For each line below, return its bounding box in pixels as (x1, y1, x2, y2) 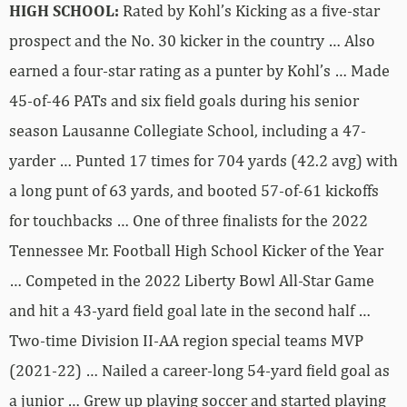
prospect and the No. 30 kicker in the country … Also (9, 31, 375, 51)
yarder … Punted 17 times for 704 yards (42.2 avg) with (9, 151, 398, 171)
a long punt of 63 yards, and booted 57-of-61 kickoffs (9, 181, 379, 201)
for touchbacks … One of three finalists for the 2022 (9, 211, 368, 231)
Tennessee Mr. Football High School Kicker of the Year (9, 241, 383, 261)
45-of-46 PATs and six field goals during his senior (9, 91, 359, 111)
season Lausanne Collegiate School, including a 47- (9, 121, 366, 141)
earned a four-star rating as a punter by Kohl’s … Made (9, 61, 390, 81)
